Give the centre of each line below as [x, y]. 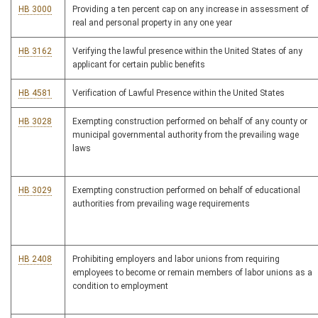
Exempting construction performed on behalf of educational [186, 191]
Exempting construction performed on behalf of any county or [190, 122]
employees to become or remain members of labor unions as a [192, 273]
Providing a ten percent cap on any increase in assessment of [191, 10]
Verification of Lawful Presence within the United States [179, 93]
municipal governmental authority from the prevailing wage [186, 135]
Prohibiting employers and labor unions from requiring [176, 259]
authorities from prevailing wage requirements [161, 204]
